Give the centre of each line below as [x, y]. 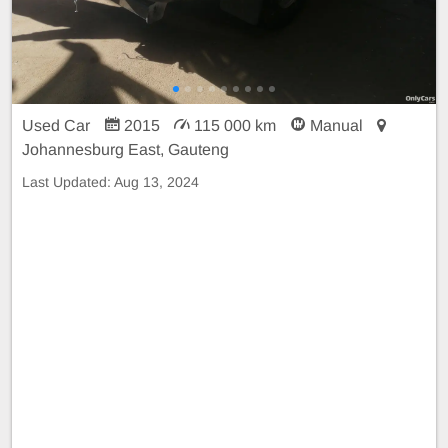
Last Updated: [68, 181]
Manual [336, 125]
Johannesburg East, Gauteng [125, 149]
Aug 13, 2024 [156, 181]
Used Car [58, 125]
